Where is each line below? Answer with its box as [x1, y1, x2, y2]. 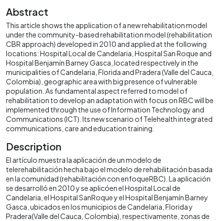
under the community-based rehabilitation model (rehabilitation [6, 30, 212, 39]
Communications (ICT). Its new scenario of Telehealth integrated [6, 114, 213, 123]
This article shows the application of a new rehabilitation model [6, 20, 207, 30]
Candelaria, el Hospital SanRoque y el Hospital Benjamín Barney [6, 192, 208, 202]
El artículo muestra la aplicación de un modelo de [6, 155, 161, 164]
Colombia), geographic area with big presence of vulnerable [6, 76, 197, 86]
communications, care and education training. [6, 123, 154, 133]
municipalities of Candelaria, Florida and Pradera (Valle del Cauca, [6, 67, 214, 76]
